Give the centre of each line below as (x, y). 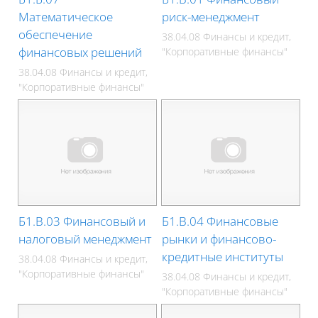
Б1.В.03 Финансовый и (82, 221)
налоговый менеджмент (86, 238)
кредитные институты (223, 256)
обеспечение (56, 35)
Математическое (66, 17)
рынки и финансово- (219, 238)
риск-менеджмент (211, 17)
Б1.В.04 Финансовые (220, 221)
